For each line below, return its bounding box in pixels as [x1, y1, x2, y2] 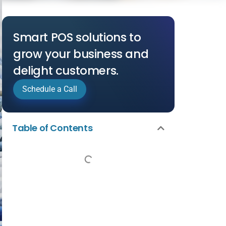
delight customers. [13, 63, 119, 79]
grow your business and [13, 46, 149, 62]
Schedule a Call [22, 84, 77, 94]
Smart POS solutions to [13, 29, 141, 45]
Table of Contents [12, 122, 93, 134]
